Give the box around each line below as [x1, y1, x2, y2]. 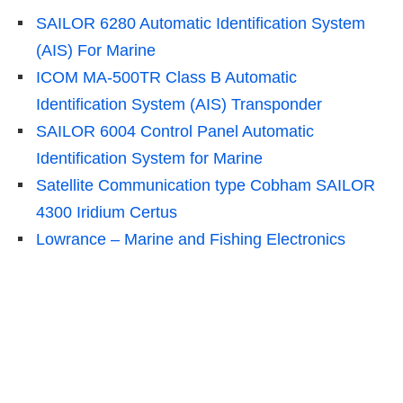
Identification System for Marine [36, 148, 263, 167]
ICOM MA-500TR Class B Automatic [36, 67, 297, 86]
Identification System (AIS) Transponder [36, 94, 322, 113]
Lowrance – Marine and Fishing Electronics [36, 229, 345, 248]
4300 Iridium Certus [36, 202, 177, 221]
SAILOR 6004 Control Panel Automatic [36, 121, 314, 140]
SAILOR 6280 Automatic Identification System [36, 13, 365, 32]
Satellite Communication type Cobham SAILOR [36, 175, 375, 194]
